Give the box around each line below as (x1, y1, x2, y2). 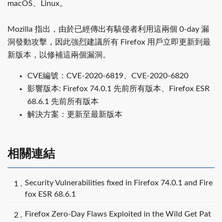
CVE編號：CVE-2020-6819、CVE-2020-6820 (27, 71, 188, 80)
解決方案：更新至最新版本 (27, 110, 122, 118)
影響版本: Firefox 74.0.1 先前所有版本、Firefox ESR (27, 84, 210, 93)
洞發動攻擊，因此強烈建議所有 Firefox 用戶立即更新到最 (7, 38, 211, 46)
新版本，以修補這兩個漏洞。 (7, 51, 111, 59)
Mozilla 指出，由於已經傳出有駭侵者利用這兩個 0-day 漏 (7, 25, 209, 33)
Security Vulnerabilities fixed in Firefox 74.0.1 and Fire (25, 178, 213, 187)
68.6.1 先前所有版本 (27, 97, 99, 106)
